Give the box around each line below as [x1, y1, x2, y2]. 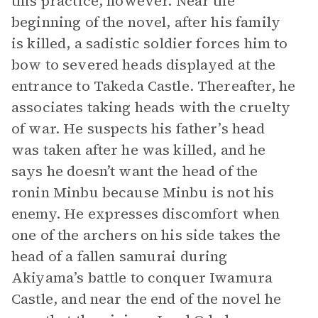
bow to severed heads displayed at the [11, 55, 276, 75]
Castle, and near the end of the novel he [11, 289, 281, 309]
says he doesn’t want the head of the [11, 161, 258, 181]
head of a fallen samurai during [11, 246, 228, 266]
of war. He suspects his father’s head [11, 119, 265, 138]
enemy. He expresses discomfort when [11, 204, 280, 224]
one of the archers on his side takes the [11, 225, 280, 245]
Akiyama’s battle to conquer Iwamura [11, 268, 273, 287]
